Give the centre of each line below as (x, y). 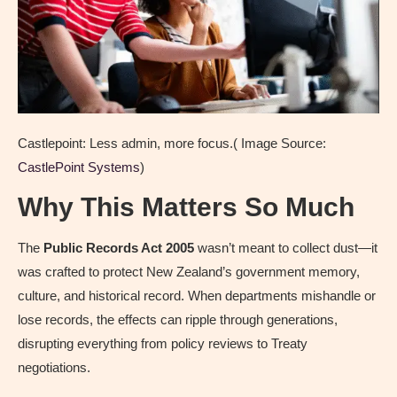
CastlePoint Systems (79, 167)
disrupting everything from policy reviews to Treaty (163, 344)
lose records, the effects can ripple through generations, (178, 320)
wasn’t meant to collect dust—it (286, 248)
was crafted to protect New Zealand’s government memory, (189, 272)
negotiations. (54, 368)
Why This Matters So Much (186, 207)
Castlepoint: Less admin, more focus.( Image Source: (172, 144)
